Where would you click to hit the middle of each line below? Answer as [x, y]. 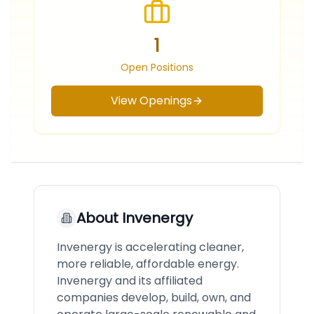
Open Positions [157, 67]
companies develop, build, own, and [154, 298]
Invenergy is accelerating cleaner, [150, 247]
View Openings [151, 101]
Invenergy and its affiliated [130, 281]
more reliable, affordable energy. [148, 264]
